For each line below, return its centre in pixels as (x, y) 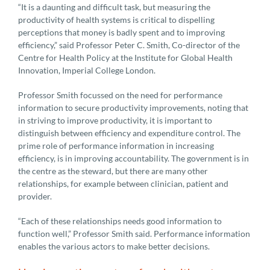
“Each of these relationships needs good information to (120, 221)
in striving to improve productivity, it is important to (115, 121)
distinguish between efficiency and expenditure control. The (129, 133)
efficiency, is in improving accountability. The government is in (133, 159)
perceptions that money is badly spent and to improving (121, 33)
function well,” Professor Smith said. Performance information (134, 234)
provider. (35, 196)
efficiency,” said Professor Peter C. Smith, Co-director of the (129, 45)
